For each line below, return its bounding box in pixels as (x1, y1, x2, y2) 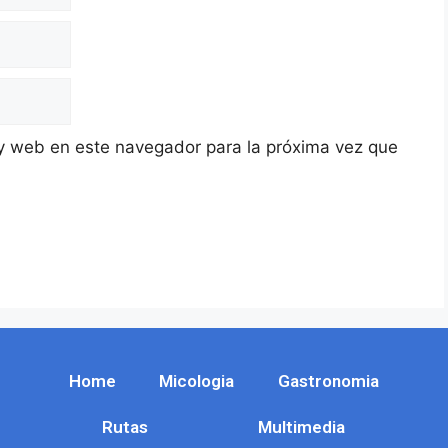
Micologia (159, 370, 235, 391)
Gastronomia (277, 370, 379, 391)
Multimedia (258, 416, 346, 437)
